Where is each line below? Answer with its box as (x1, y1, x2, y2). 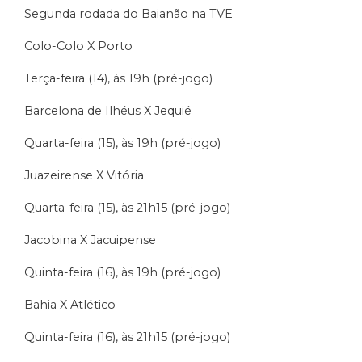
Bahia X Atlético (24, 297, 116, 312)
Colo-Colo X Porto (24, 38, 133, 53)
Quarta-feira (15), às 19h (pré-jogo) (24, 135, 221, 150)
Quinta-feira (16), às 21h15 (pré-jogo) (24, 329, 230, 344)
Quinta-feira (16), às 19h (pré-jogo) (24, 264, 221, 280)
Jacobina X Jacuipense (24, 232, 156, 247)
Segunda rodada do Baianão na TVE (24, 6, 233, 21)
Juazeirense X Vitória (24, 167, 144, 183)
